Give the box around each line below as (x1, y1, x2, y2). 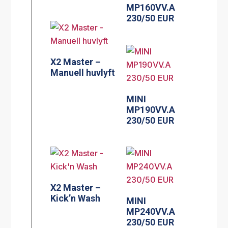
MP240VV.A (126, 206, 176, 217)
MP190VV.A (126, 104, 176, 115)
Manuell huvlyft (50, 67, 116, 78)
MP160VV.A (126, 2, 176, 13)
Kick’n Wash (50, 193, 101, 204)
